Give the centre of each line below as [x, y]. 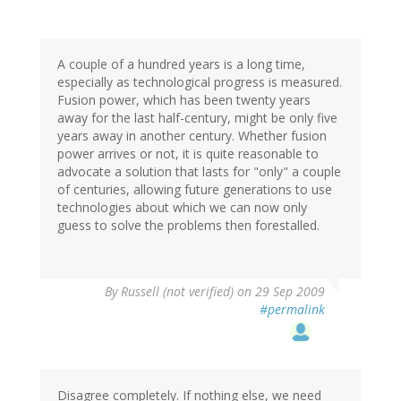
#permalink [292, 310]
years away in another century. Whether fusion [192, 136]
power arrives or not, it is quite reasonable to [188, 154]
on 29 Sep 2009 [279, 292]
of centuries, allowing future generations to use [195, 190]
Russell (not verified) [177, 292]
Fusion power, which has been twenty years [184, 100]
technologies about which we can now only [182, 208]
